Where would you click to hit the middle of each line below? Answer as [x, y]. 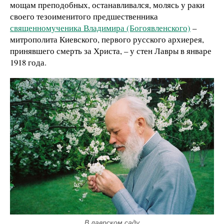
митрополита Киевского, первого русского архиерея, [107, 39]
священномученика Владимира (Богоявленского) [100, 27]
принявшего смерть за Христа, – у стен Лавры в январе [111, 50]
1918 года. [28, 62]
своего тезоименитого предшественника [84, 16]
